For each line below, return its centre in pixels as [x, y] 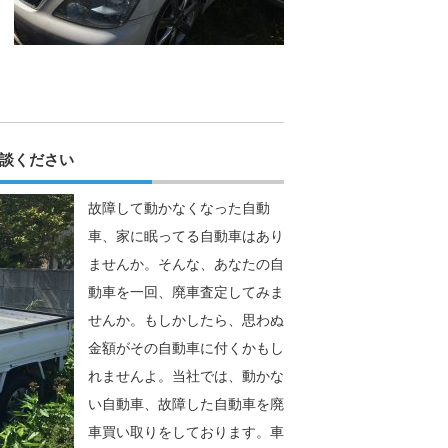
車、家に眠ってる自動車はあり [186, 236]
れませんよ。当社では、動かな [186, 376]
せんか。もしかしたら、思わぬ [186, 320]
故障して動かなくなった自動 [179, 208]
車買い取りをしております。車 [186, 432]
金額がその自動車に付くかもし [186, 348]
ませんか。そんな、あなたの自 [186, 264]
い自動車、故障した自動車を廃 [186, 404]
